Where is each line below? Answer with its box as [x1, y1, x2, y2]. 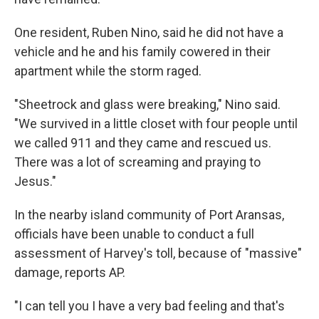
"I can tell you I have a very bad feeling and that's [14, 298, 285, 314]
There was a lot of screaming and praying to [14, 155, 261, 170]
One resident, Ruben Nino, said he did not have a [14, 25, 283, 41]
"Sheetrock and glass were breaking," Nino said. [14, 97, 281, 113]
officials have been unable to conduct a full [14, 226, 254, 242]
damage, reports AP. [14, 265, 125, 281]
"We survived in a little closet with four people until [14, 116, 298, 132]
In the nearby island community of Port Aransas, [14, 207, 284, 223]
